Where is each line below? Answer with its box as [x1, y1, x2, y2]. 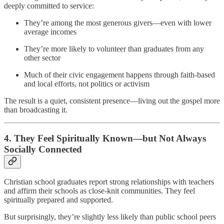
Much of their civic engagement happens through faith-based [24, 70, 215, 79]
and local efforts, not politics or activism [24, 79, 149, 88]
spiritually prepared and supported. [4, 195, 113, 204]
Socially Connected [4, 143, 82, 154]
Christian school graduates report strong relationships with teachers [4, 177, 214, 186]
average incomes [24, 27, 76, 36]
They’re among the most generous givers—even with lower [24, 18, 211, 27]
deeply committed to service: [4, 1, 94, 10]
